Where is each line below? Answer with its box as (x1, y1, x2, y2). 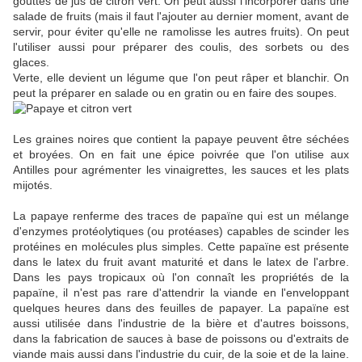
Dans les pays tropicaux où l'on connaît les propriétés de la (13, 271, 349, 284)
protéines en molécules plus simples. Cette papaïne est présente (13, 240, 349, 254)
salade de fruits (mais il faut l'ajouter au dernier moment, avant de (13, 10, 349, 23)
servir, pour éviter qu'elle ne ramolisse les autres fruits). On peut (13, 25, 349, 39)
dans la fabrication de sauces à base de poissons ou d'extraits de (13, 332, 349, 346)
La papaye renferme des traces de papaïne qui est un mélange (13, 209, 349, 223)
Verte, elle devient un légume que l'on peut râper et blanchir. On (13, 71, 349, 85)
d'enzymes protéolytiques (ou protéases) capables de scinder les (13, 225, 349, 238)
